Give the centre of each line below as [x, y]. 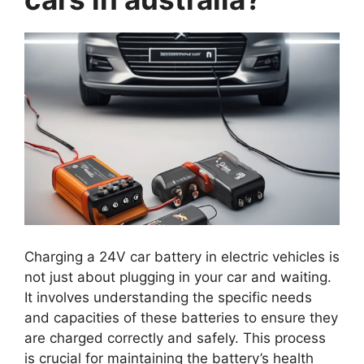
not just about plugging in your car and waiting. [178, 277]
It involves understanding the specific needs [168, 298]
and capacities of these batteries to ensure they [181, 318]
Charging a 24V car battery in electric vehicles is [182, 257]
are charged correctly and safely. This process [175, 338]
